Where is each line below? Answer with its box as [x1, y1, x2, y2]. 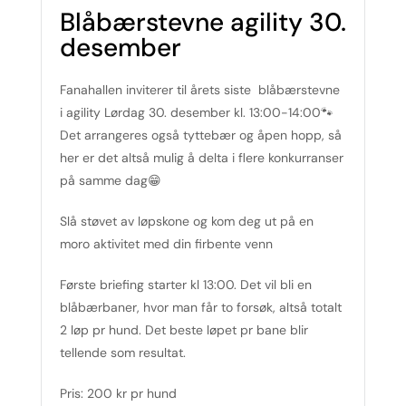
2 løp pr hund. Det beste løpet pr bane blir [60, 322, 308, 338]
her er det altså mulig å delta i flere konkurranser [60, 150, 343, 166]
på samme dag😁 [60, 172, 161, 188]
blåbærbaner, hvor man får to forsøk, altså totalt [60, 299, 342, 315]
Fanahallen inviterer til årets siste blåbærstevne [60, 82, 343, 98]
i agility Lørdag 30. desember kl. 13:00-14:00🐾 [60, 104, 333, 121]
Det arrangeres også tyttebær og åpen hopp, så [60, 127, 342, 143]
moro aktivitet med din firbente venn [60, 236, 273, 252]
